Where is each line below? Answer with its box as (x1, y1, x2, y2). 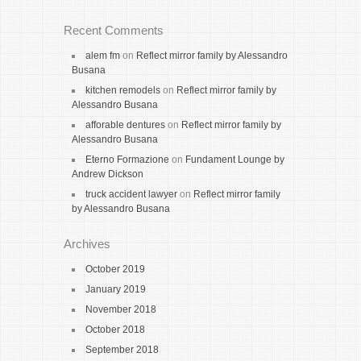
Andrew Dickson (72, 168, 143, 180)
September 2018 (85, 344, 159, 355)
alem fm (85, 50, 120, 61)
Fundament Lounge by (185, 154, 284, 165)
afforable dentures (85, 119, 165, 131)
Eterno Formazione (85, 154, 169, 165)
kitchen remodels (85, 85, 160, 96)
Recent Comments (64, 23, 164, 37)
